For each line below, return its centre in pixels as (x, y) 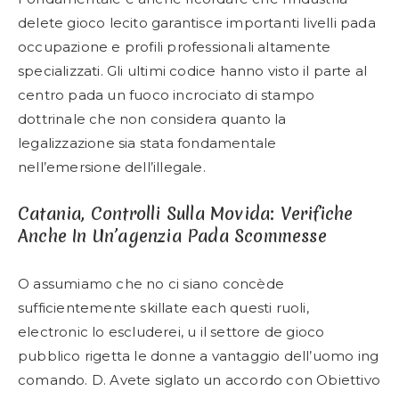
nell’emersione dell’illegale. (112, 167)
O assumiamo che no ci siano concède (151, 284)
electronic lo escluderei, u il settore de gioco (171, 332)
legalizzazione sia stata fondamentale (147, 143)
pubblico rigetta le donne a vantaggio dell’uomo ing (199, 356)
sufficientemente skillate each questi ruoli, (163, 308)
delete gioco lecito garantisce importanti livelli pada (197, 23)
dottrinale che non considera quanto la (152, 119)
